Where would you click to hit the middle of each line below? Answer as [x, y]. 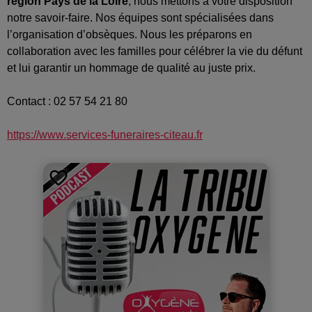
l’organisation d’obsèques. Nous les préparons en [130, 34]
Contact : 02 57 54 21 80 [67, 101]
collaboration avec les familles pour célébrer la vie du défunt [155, 51]
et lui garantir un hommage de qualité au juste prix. [131, 68]
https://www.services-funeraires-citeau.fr [105, 134]
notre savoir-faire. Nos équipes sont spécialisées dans [140, 17]
